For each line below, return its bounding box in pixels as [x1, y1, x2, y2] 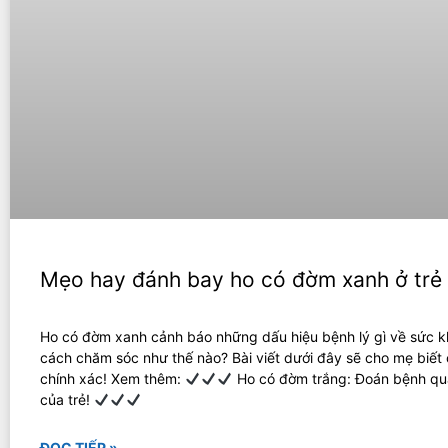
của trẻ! [40, 391, 94, 408]
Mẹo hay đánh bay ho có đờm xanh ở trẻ [40, 267, 442, 292]
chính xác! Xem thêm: [40, 370, 185, 387]
